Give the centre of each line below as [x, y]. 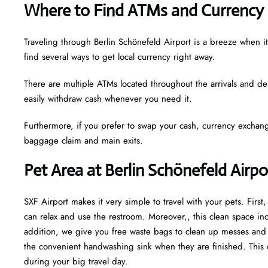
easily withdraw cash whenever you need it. [108, 98]
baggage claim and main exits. [85, 140]
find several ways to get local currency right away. [120, 57]
